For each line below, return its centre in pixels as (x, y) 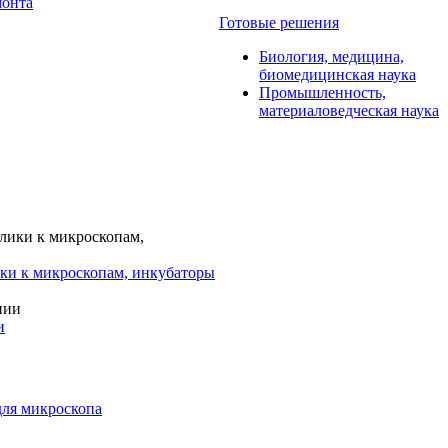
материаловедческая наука (349, 110)
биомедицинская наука (337, 74)
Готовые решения (279, 22)
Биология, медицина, (331, 56)
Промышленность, (322, 92)
